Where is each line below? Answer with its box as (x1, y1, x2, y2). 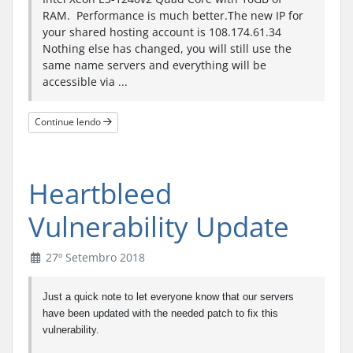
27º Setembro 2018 (42, 249, 145, 265)
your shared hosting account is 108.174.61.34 (43, 24, 281, 39)
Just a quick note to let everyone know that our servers (43, 290, 294, 303)
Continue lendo (35, 115, 103, 129)
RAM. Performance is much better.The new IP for (43, 7, 303, 23)
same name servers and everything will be (43, 57, 266, 72)
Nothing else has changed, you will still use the (43, 40, 292, 56)
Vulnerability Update (28, 207, 289, 245)
